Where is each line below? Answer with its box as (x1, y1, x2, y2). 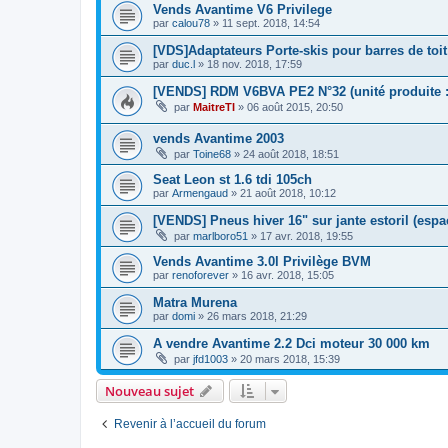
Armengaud (172, 186, 228, 199)
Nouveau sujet (105, 381, 194, 400)
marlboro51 (193, 229, 248, 242)
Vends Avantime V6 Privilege (153, 2, 332, 18)
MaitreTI (193, 101, 235, 114)
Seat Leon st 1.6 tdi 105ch (153, 171, 312, 187)
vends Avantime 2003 (153, 130, 284, 146)
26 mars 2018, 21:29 (207, 309, 307, 322)
